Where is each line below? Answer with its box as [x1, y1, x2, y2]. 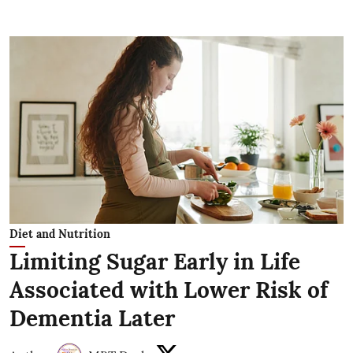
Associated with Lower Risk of [9, 276, 328, 305]
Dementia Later [9, 304, 175, 333]
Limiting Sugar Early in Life [9, 247, 300, 277]
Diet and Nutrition [9, 227, 110, 242]
